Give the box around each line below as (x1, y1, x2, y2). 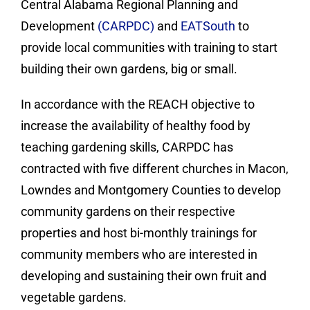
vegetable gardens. (21, 290, 127, 304)
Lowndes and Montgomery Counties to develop (21, 183, 281, 197)
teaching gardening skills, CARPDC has (21, 140, 233, 154)
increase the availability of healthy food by (21, 118, 250, 133)
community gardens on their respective (21, 204, 235, 219)
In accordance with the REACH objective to (21, 97, 255, 111)
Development (21, 19, 98, 33)
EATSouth (181, 19, 235, 33)
